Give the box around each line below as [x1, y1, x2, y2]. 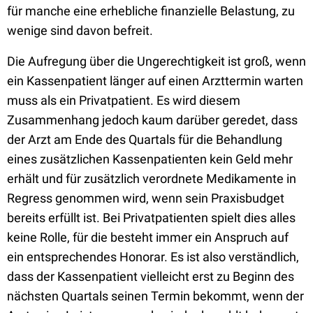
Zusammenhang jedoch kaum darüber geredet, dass [7, 112, 298, 127]
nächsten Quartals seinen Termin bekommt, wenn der [7, 289, 304, 303]
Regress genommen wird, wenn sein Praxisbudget [7, 191, 284, 205]
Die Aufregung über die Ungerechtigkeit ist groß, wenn [7, 54, 306, 68]
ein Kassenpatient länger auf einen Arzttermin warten [7, 73, 303, 88]
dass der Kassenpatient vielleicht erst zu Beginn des [7, 269, 294, 284]
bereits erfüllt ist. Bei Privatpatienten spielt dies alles [7, 210, 296, 225]
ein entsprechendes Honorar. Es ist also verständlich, [7, 249, 299, 264]
